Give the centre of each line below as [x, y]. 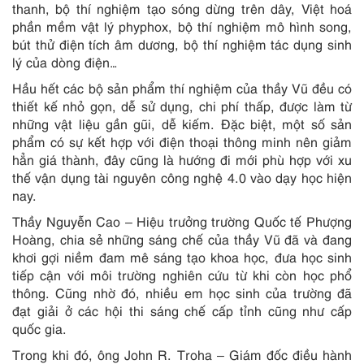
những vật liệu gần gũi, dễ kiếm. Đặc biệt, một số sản [182, 123]
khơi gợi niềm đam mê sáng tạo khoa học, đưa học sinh [182, 257]
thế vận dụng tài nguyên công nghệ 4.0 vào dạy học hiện [182, 177]
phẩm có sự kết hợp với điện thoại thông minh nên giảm [182, 141]
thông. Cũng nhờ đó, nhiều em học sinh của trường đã [182, 292]
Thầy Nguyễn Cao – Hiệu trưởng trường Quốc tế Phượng [182, 221]
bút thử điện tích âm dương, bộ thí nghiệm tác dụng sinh [182, 44]
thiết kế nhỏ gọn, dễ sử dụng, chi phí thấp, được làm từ [182, 106]
